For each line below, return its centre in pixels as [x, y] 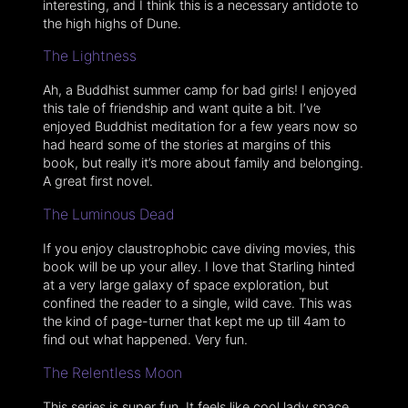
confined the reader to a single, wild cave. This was [197, 302]
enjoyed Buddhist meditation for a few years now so [200, 127]
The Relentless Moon [112, 372]
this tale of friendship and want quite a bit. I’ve [181, 108]
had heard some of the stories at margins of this [186, 145]
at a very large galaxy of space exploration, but [185, 284]
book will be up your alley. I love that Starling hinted [199, 266]
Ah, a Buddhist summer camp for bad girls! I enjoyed [199, 90]
